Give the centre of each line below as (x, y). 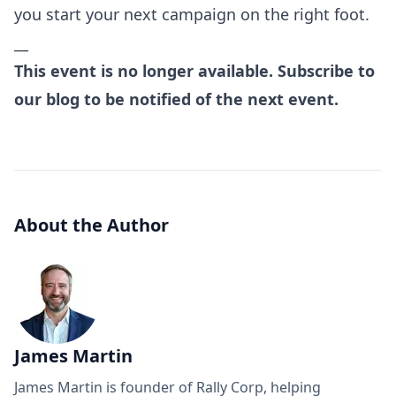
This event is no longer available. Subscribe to (194, 71)
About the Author (91, 225)
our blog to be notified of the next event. (176, 99)
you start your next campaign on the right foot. (192, 14)
